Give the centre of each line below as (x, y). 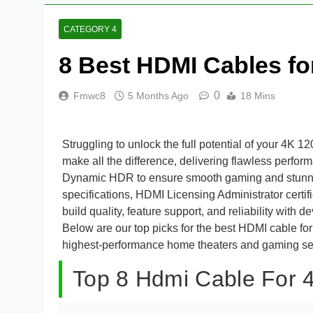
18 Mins (258, 96)
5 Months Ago (158, 96)
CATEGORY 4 (90, 29)
